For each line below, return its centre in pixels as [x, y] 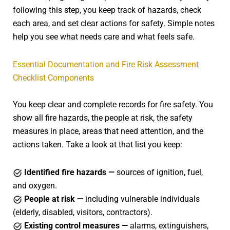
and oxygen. [35, 186]
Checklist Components [53, 78]
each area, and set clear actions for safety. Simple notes [114, 24]
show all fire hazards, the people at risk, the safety [103, 118]
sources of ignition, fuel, [159, 172]
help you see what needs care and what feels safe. [104, 37]
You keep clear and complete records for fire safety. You [113, 105]
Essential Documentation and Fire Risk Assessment [106, 65]
